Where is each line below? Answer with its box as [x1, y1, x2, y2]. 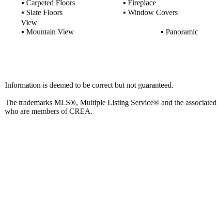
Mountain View [24, 28, 74, 36]
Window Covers [125, 8, 178, 16]
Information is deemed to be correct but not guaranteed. [5, 81, 173, 89]
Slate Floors [24, 8, 62, 16]
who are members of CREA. [5, 107, 93, 115]
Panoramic [163, 28, 198, 36]
